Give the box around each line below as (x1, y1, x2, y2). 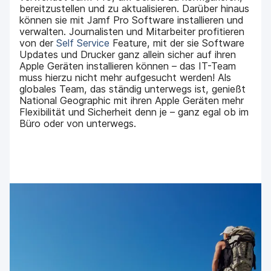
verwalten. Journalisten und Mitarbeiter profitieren (19, 25, 245, 38)
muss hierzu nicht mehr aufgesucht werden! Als (19, 71, 232, 83)
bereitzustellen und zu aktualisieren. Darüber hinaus (19, 2, 250, 15)
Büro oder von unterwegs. (19, 117, 137, 129)
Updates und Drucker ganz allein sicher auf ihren (19, 48, 237, 60)
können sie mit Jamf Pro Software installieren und (19, 13, 244, 26)
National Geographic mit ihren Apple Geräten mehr (19, 94, 244, 106)
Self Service (56, 36, 110, 49)
